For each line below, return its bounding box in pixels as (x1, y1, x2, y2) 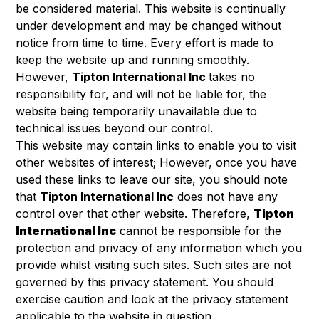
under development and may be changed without (16, 19, 282, 33)
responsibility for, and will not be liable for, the (16, 87, 267, 101)
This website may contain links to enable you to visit (16, 138, 297, 152)
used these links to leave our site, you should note (16, 172, 288, 187)
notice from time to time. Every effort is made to (16, 36, 274, 50)
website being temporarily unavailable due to (16, 104, 258, 118)
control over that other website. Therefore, (16, 206, 254, 221)
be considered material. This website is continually (16, 1, 286, 16)
